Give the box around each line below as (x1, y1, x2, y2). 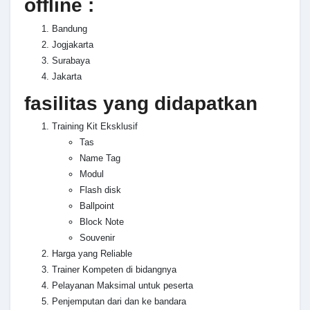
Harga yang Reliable (52, 248, 132, 259)
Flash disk (80, 185, 121, 196)
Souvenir (80, 232, 115, 244)
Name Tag (80, 153, 120, 164)
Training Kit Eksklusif (52, 121, 138, 132)
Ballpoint (80, 201, 114, 212)
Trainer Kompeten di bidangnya (52, 264, 176, 275)
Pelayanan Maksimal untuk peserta (52, 280, 193, 291)
